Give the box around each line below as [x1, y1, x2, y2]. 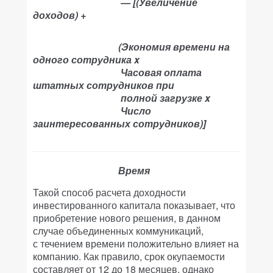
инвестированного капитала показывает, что [33, 198, 235, 212]
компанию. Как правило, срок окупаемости [33, 249, 225, 263]
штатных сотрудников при [33, 78, 174, 92]
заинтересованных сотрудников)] [33, 116, 206, 130]
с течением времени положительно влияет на [33, 236, 239, 250]
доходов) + [33, 8, 86, 22]
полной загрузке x [33, 91, 210, 105]
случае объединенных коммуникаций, [33, 224, 204, 238]
